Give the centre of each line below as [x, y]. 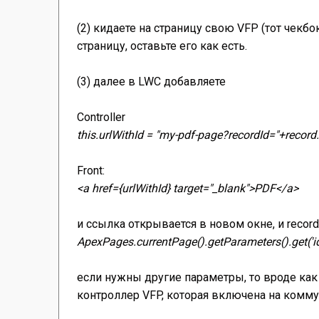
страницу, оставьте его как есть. [162, 46]
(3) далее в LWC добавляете [151, 82]
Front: [91, 171]
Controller [101, 117]
